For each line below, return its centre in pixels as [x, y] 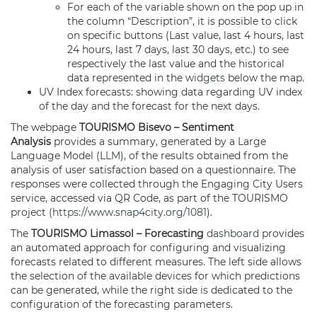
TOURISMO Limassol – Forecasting [117, 234]
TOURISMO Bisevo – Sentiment [157, 127]
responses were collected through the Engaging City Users [157, 184]
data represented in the [126, 78]
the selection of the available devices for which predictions [155, 276]
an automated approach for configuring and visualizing [148, 248]
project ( [31, 212]
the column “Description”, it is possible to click [182, 21]
